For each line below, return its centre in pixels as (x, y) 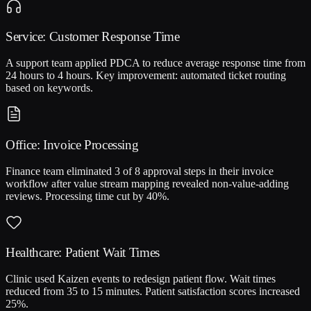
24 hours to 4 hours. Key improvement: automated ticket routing (146, 76)
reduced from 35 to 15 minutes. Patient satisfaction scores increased (153, 291)
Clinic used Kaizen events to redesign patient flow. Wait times (141, 278)
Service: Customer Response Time (93, 37)
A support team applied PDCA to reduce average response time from (155, 63)
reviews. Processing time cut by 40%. (87, 196)
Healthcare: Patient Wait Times (83, 253)
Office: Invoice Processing (72, 144)
